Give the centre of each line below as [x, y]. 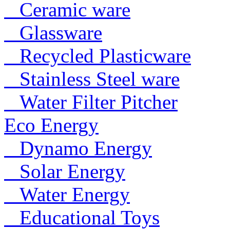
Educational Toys [82, 217]
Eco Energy [51, 125]
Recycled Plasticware [98, 55]
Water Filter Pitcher [91, 102]
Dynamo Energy [78, 148]
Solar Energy [65, 171]
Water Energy [67, 194]
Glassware [53, 32]
